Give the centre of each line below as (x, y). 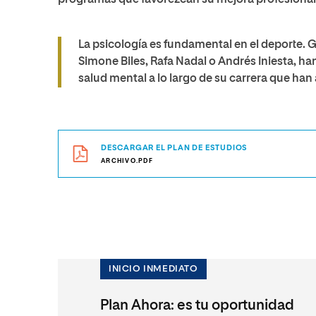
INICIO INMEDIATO (153, 269)
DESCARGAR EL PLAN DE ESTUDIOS (175, 148)
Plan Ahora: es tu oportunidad (197, 305)
